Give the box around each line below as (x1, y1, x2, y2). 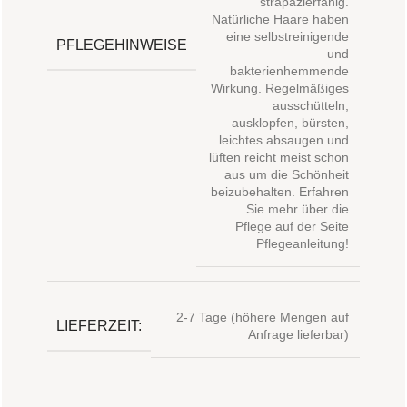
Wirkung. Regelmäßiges (211, 81, 349, 96)
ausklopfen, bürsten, (232, 115, 349, 131)
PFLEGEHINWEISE (56, 36, 187, 53)
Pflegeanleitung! (256, 236, 349, 252)
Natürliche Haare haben (212, 12, 349, 27)
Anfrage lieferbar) (248, 327, 349, 342)
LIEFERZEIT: (56, 317, 142, 333)
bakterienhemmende (230, 64, 349, 79)
